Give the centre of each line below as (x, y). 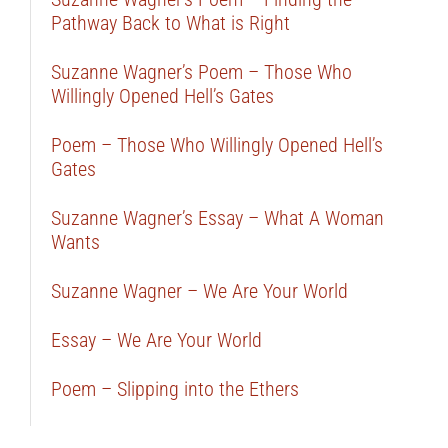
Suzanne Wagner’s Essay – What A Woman (217, 217)
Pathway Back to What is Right (170, 22)
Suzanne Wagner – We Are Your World (199, 290)
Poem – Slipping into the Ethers (174, 388)
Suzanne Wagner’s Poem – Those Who (201, 71)
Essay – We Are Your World (156, 339)
